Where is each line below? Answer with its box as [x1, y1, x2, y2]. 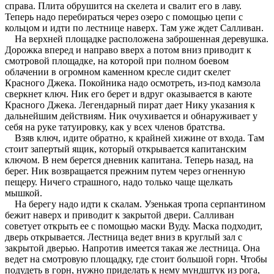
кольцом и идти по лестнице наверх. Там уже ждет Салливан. [5, 22, 264, 33]
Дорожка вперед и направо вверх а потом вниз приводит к [5, 44, 251, 55]
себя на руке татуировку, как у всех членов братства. [5, 121, 225, 132]
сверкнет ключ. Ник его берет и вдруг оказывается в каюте [5, 88, 252, 99]
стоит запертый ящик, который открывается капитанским [5, 143, 246, 154]
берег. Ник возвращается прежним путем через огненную [5, 165, 245, 176]
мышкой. [5, 187, 42, 198]
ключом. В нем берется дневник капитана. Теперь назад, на [5, 154, 253, 165]
